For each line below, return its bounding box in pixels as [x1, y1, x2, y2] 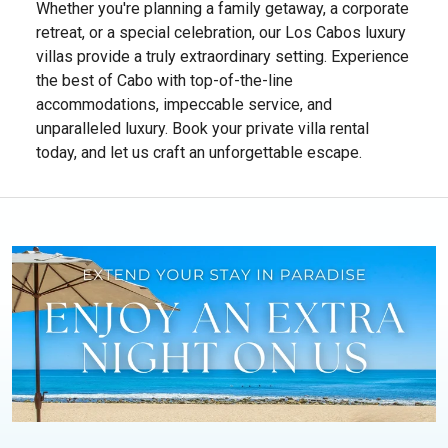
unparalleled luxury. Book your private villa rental [36, 118, 369, 138]
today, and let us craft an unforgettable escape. [36, 142, 362, 162]
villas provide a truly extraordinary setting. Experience [36, 46, 409, 66]
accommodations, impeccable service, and [36, 94, 332, 114]
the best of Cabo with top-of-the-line [36, 70, 293, 90]
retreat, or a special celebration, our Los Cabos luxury [36, 22, 406, 42]
